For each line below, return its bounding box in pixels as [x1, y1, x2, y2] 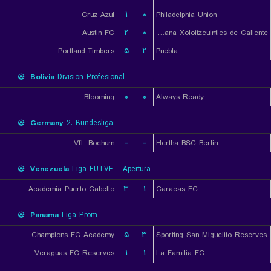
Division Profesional [54, 71, 125, 83]
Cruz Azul [82, 9, 114, 21]
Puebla [156, 45, 178, 57]
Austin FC [82, 27, 114, 39]
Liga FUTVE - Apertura [69, 163, 151, 175]
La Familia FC [156, 247, 204, 259]
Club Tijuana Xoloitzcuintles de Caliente [157, 27, 165, 39]
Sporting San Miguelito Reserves [156, 229, 267, 241]
